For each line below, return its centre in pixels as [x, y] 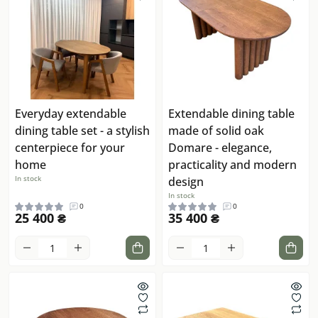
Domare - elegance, [220, 148]
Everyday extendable [71, 114]
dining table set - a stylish [82, 131]
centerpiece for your [70, 148]
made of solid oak [216, 131]
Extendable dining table [231, 114]
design [186, 182]
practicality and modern [232, 165]
